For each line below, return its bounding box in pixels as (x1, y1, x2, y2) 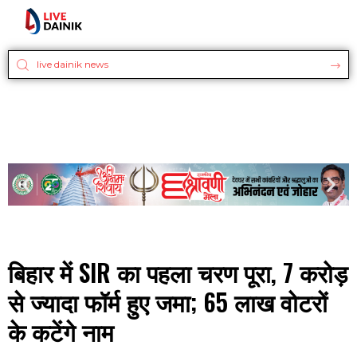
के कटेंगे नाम (8, 313, 114, 350)
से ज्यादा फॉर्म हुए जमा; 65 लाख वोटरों (8, 284, 328, 320)
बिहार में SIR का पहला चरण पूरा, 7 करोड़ (8, 254, 347, 291)
